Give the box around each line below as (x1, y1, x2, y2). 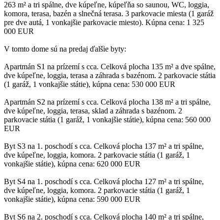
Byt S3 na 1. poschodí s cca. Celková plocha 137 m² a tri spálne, (4, 141, 204, 150)
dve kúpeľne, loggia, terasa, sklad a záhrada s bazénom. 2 (4, 106, 182, 115)
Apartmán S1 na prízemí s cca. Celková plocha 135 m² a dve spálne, (4, 62, 216, 71)
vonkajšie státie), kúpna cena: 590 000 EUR (4, 194, 140, 203)
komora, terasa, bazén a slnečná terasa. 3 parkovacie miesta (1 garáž (4, 9, 214, 18)
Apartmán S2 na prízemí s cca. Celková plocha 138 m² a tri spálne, (4, 97, 211, 106)
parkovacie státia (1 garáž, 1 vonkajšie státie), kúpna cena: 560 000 (4, 115, 211, 124)
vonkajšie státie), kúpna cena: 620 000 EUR (4, 159, 140, 168)
